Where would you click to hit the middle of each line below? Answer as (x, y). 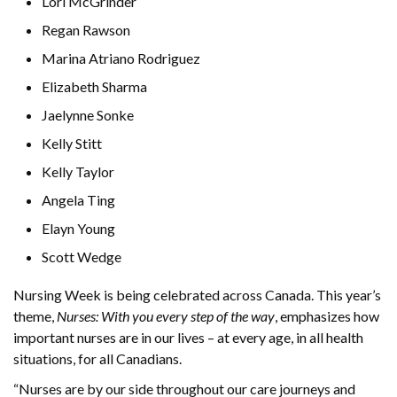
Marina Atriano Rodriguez (121, 58)
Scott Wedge (83, 256)
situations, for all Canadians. (101, 358)
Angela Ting (78, 199)
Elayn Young (78, 228)
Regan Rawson (86, 29)
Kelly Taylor (78, 171)
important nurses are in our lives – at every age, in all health (188, 337)
